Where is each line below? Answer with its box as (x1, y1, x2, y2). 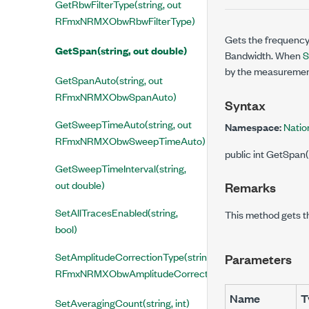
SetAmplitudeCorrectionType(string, (55, 249, 215, 263)
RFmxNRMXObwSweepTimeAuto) (55, 133, 206, 148)
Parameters (225, 250, 292, 268)
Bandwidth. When (225, 48, 303, 62)
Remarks (225, 178, 276, 196)
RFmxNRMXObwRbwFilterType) (55, 13, 195, 28)
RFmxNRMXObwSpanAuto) (55, 89, 177, 103)
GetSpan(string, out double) (55, 43, 187, 57)
